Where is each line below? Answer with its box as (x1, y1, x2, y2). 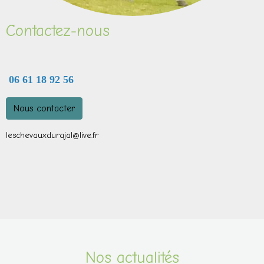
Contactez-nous (6, 21, 110, 40)
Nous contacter (14, 103, 75, 114)
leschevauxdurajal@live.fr (6, 130, 98, 140)
